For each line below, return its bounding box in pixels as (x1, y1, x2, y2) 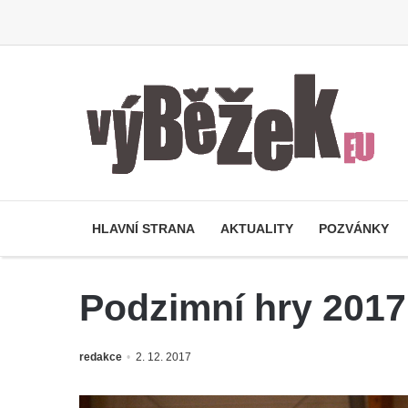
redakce (79, 351, 122, 363)
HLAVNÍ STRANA (92, 221, 195, 236)
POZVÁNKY (319, 221, 389, 236)
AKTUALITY (220, 221, 293, 236)
